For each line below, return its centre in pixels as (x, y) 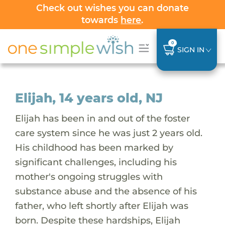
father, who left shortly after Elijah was (101, 205)
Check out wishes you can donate (112, 8)
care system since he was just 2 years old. (108, 133)
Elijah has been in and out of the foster (102, 118)
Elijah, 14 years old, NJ (89, 98)
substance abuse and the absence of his (106, 191)
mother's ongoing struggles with (89, 176)
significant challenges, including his (96, 162)
